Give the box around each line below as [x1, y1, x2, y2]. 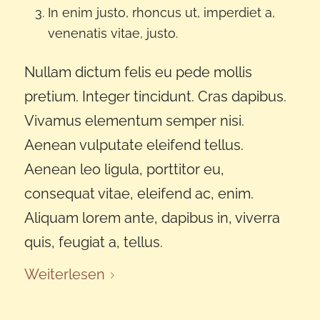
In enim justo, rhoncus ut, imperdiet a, [47, 4, 275, 20]
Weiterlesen [24, 265, 105, 283]
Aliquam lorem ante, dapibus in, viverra [24, 209, 280, 226]
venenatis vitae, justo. [47, 25, 178, 41]
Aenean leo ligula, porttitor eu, [24, 160, 224, 178]
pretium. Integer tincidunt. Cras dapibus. [24, 87, 286, 105]
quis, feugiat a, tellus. [24, 233, 163, 251]
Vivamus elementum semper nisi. [24, 111, 244, 129]
